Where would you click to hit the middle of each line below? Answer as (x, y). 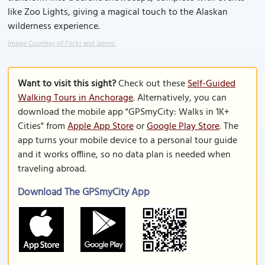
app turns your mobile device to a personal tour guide (127, 141)
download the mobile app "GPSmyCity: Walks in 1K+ (124, 112)
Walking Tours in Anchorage (75, 98)
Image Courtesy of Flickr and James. (62, 44)
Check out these (152, 84)
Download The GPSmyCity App (84, 193)
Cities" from (43, 127)
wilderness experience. (54, 27)
